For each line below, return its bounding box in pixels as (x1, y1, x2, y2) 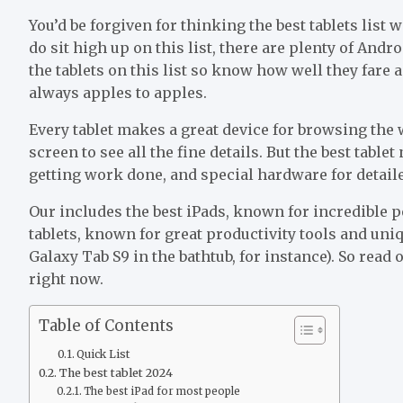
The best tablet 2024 (58, 365, 173, 380)
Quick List (76, 346, 130, 361)
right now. (29, 269, 107, 288)
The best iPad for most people (84, 384, 241, 398)
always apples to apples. (29, 83, 210, 102)
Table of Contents (39, 316, 174, 336)
